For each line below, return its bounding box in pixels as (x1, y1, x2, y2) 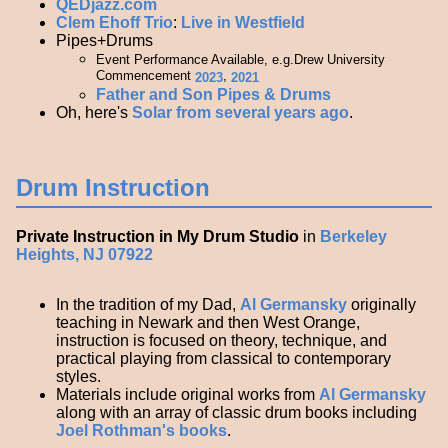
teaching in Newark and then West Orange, (56, 313, 360, 331)
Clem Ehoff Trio (56, 13, 173, 31)
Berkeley (320, 227, 387, 245)
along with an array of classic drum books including (56, 403, 417, 421)
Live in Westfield (181, 13, 305, 31)
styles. (56, 367, 101, 385)
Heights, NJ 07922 (16, 245, 153, 263)
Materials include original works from (56, 385, 319, 403)
